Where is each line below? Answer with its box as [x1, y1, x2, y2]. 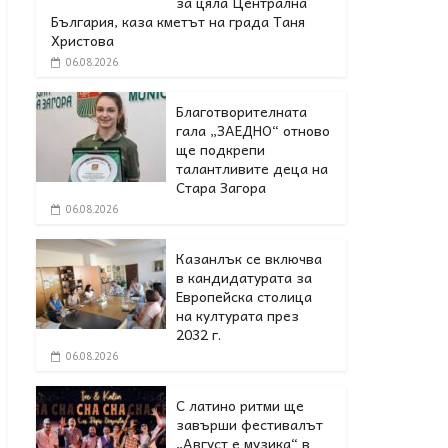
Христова [51, 28, 114, 51]
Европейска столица [176, 284, 312, 307]
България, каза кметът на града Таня [51, 9, 305, 32]
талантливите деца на [176, 156, 328, 179]
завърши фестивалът [176, 412, 323, 435]
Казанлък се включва [176, 246, 322, 269]
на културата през [176, 303, 299, 326]
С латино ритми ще [176, 393, 304, 416]
